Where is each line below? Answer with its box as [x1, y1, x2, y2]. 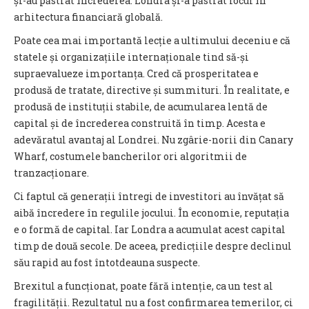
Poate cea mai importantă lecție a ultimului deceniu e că [14, 34, 290, 47]
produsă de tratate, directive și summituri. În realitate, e [14, 83, 290, 97]
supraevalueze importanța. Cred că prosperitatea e [14, 67, 259, 80]
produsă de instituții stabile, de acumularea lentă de [14, 100, 268, 113]
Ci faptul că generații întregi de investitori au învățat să [14, 190, 284, 203]
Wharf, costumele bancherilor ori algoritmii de [14, 150, 247, 163]
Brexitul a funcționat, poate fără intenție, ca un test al [14, 279, 273, 292]
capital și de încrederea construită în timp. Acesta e [14, 117, 266, 130]
